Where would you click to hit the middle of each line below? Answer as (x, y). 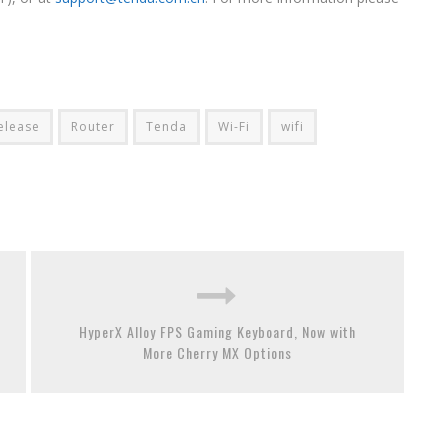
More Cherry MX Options (217, 352)
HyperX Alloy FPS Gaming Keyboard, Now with (217, 331)
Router (93, 126)
